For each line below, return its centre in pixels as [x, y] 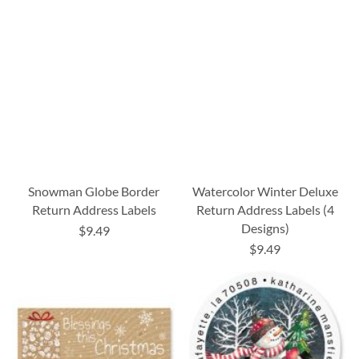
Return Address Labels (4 [265, 210]
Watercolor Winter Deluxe [265, 192]
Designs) [265, 228]
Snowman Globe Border [94, 192]
